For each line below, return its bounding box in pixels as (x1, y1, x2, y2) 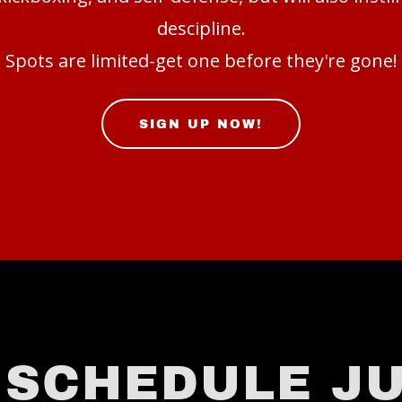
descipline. (156, 16, 246, 40)
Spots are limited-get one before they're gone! (4, 48, 398, 73)
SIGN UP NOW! (139, 117, 263, 131)
